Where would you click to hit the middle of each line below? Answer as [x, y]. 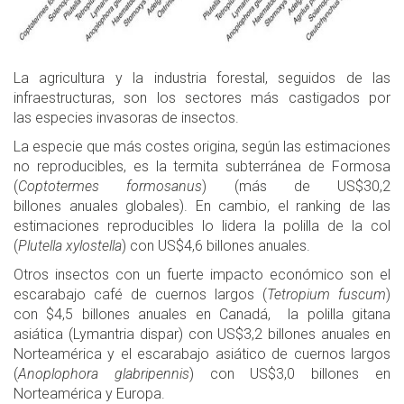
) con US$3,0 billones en [290, 373]
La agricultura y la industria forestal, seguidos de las [202, 78]
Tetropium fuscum [326, 294]
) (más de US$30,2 [296, 186]
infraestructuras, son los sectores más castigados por [202, 97]
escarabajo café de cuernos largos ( [140, 294]
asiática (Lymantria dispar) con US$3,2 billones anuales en [202, 334]
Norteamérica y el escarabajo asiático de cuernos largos [202, 353]
